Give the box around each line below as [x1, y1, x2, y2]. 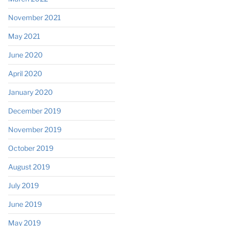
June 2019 [8, 199, 42, 208]
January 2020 [8, 87, 53, 96]
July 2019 [8, 181, 39, 190]
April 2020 [8, 69, 42, 78]
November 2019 [8, 125, 62, 134]
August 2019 [8, 162, 50, 171]
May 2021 [8, 31, 40, 40]
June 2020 [8, 50, 43, 59]
